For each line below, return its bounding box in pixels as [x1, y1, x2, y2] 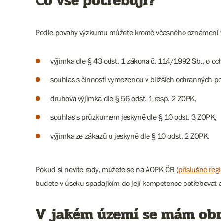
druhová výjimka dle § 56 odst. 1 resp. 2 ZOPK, [50, 94, 197, 103]
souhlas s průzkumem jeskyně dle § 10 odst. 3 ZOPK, [50, 112, 217, 121]
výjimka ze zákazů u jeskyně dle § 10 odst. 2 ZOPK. [50, 131, 210, 140]
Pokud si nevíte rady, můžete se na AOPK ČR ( [36, 165, 179, 174]
